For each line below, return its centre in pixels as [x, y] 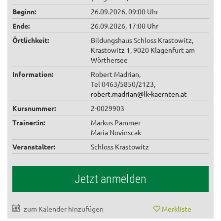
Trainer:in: [29, 123]
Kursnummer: [34, 108]
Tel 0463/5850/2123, [123, 84]
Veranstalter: [34, 147]
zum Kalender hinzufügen [64, 209]
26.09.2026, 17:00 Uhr [125, 26]
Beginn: [24, 12]
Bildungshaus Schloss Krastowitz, [142, 40]
